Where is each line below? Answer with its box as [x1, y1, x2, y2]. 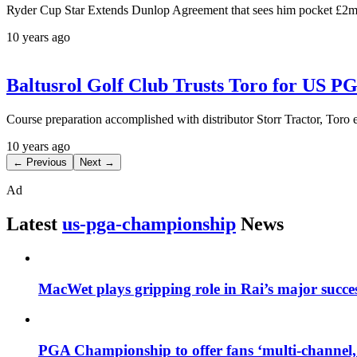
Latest [6, 213, 57, 234]
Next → [80, 156, 115, 169]
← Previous [13, 156, 67, 169]
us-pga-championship [62, 213, 236, 234]
